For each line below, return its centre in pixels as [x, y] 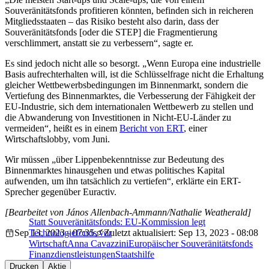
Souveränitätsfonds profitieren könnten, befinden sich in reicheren [129, 10]
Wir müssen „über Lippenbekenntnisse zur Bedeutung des [114, 159]
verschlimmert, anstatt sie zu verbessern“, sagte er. [99, 43]
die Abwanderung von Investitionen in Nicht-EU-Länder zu [118, 117]
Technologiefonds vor [70, 232]
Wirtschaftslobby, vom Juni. [57, 139]
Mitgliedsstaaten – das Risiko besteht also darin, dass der [112, 21]
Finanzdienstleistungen [72, 254]
